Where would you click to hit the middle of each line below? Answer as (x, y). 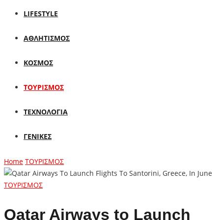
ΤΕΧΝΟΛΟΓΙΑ (46, 112)
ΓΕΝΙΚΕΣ (38, 136)
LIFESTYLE (41, 14)
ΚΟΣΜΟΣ (38, 63)
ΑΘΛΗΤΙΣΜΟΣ (47, 38)
